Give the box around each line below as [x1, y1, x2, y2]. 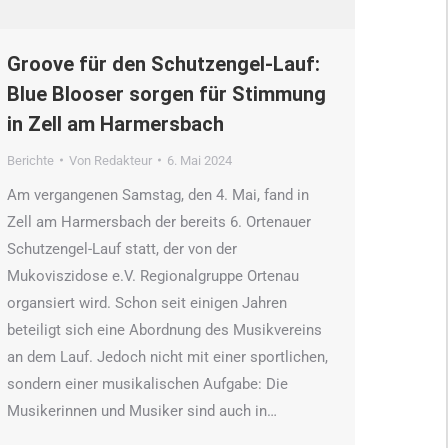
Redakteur [94, 152, 152, 168]
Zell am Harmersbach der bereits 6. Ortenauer [7, 212, 311, 231]
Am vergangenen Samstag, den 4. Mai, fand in [7, 185, 309, 204]
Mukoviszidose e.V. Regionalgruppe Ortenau [7, 266, 299, 285]
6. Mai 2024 [167, 152, 232, 168]
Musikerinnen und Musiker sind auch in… [7, 401, 277, 420]
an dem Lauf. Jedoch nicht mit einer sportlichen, [7, 347, 328, 366]
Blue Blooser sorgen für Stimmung [7, 81, 326, 106]
